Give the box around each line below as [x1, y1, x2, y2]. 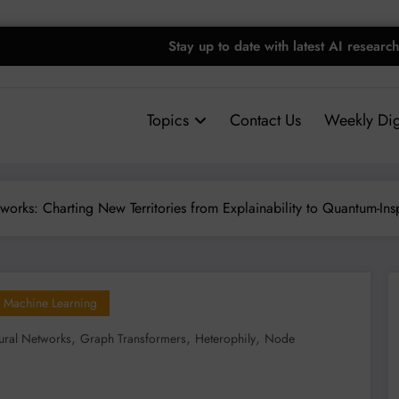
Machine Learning [4, 293, 97, 312]
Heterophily [195, 329, 256, 347]
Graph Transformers [80, 329, 186, 347]
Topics [146, 108, 189, 132]
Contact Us [229, 108, 301, 132]
